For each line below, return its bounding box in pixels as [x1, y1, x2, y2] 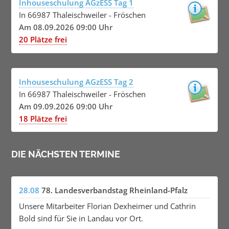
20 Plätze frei [18, 34, 67, 45]
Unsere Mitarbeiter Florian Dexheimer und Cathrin [18, 200, 196, 211]
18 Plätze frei [18, 113, 67, 124]
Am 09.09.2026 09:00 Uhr [18, 101, 112, 111]
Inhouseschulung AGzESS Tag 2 [18, 76, 133, 87]
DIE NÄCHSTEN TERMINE [11, 148, 120, 159]
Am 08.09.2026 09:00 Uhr [18, 22, 112, 33]
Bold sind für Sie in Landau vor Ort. [18, 213, 143, 223]
